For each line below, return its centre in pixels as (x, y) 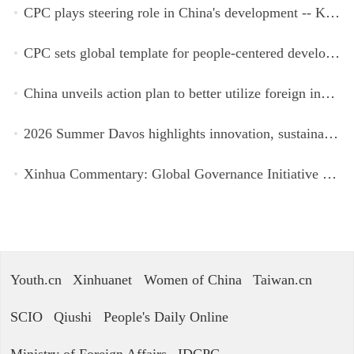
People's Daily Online (166, 317)
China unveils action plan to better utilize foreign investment (328, 94)
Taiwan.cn (282, 280)
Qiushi (73, 317)
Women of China (192, 280)
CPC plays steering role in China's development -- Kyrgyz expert (332, 12)
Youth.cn (36, 280)
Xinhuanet (103, 280)
